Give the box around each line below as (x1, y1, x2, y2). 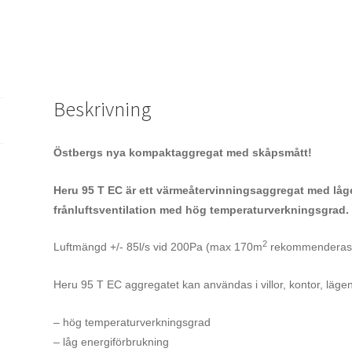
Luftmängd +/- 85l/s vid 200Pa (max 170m (53, 240, 262, 254)
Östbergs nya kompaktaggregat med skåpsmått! (53, 146, 312, 159)
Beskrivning (53, 97, 152, 123)
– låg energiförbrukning (53, 335, 169, 348)
